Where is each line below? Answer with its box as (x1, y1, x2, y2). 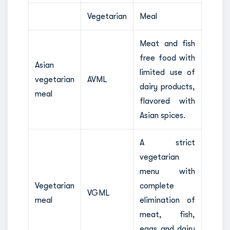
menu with (140, 166, 195, 176)
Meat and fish (140, 39, 195, 48)
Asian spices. (140, 110, 185, 120)
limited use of (140, 67, 195, 77)
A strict (140, 138, 195, 147)
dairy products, (140, 82, 195, 91)
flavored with (140, 96, 195, 106)
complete (140, 181, 174, 190)
